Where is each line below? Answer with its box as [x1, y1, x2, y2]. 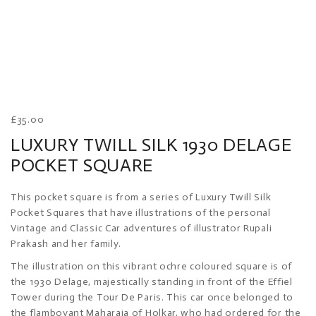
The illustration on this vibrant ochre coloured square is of [11, 260, 293, 272]
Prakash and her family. [11, 237, 122, 250]
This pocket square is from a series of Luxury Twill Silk [11, 190, 272, 203]
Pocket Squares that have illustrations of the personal [11, 206, 271, 219]
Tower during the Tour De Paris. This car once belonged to [11, 291, 293, 303]
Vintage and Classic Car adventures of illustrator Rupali [11, 221, 272, 234]
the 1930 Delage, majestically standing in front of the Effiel [11, 275, 293, 288]
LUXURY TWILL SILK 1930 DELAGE [11, 133, 292, 156]
